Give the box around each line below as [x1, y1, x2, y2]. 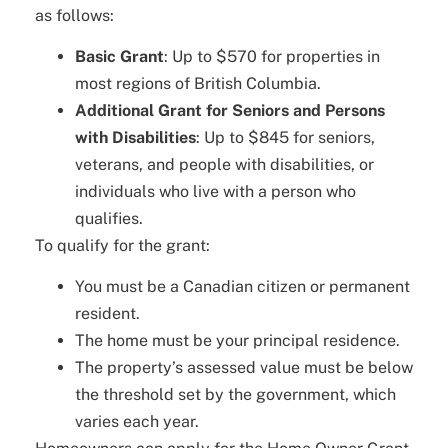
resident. [75, 304, 140, 324]
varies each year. [75, 412, 199, 432]
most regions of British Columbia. [75, 73, 321, 93]
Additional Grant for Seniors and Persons [75, 100, 385, 120]
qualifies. [75, 208, 143, 228]
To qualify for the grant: [35, 235, 210, 255]
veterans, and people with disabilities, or [75, 154, 374, 174]
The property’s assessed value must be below [75, 358, 413, 378]
